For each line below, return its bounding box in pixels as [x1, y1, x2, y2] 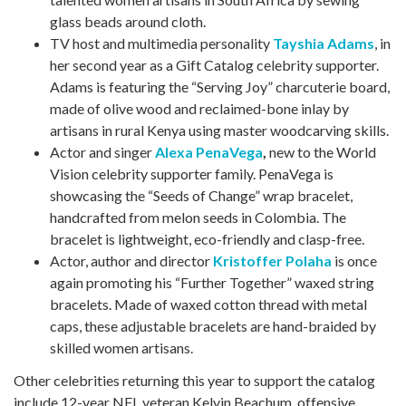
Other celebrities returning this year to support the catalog [14, 371, 375, 389]
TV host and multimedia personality [50, 34, 273, 52]
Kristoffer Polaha [213, 251, 332, 269]
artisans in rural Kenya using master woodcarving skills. [50, 121, 389, 139]
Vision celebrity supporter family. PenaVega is [50, 164, 333, 182]
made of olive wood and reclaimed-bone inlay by [50, 99, 349, 117]
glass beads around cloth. [50, 12, 206, 30]
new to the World [266, 142, 376, 160]
